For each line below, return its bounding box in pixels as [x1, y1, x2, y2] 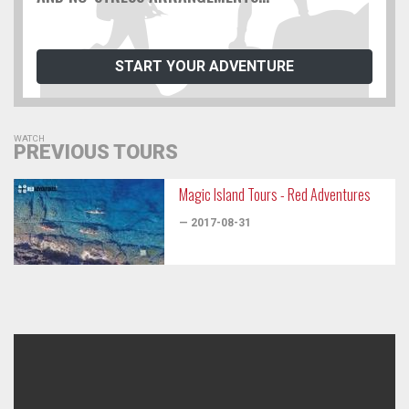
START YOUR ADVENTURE [115, 58, 294, 76]
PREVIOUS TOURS [14, 141, 178, 164]
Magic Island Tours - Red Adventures [179, 184, 371, 206]
